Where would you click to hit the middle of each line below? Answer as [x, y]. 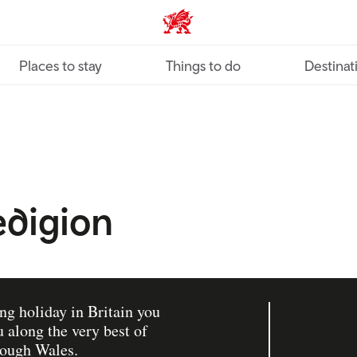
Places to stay [61, 66]
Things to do [203, 66]
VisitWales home [214, 27]
